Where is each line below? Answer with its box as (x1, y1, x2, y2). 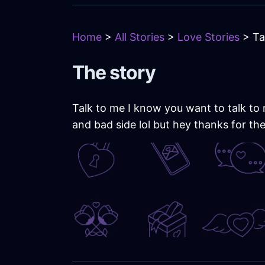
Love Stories (177, 31, 240, 44)
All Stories (115, 31, 164, 44)
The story (72, 61, 156, 85)
